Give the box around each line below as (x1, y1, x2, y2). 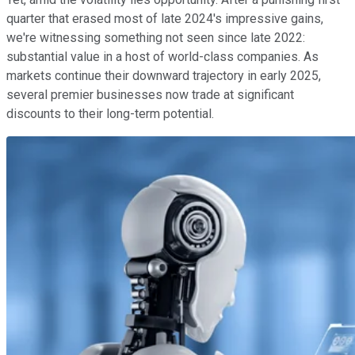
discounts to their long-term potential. (6, 105, 214, 121)
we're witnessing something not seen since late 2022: (6, 29, 305, 45)
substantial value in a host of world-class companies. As (6, 48, 319, 64)
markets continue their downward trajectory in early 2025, (6, 67, 321, 83)
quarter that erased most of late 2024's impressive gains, (6, 10, 323, 26)
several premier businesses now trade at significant (6, 86, 294, 102)
